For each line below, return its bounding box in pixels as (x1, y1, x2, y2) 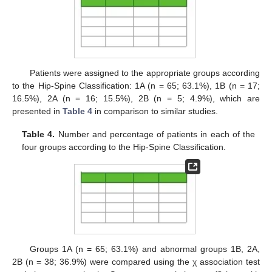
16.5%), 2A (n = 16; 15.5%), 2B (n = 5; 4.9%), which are (12, 93, 260, 103)
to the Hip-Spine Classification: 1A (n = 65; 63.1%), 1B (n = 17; (12, 80, 260, 90)
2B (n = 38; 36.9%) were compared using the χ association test (12, 256, 260, 267)
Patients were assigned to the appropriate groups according (29, 67, 260, 78)
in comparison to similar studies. (92, 106, 218, 116)
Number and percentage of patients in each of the (55, 129, 255, 140)
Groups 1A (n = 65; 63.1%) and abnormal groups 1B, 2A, (29, 243, 260, 254)
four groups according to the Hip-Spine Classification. (22, 142, 226, 152)
